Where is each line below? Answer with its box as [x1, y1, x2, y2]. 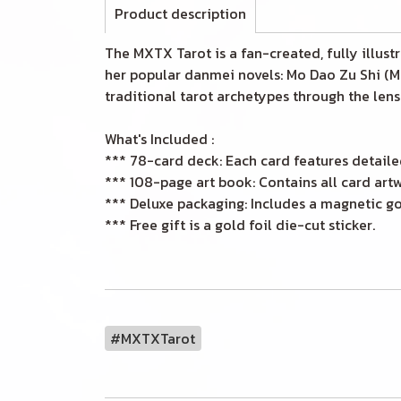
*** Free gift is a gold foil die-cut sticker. [105, 214, 375, 235]
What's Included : [105, 128, 214, 149]
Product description [115, 3, 246, 24]
